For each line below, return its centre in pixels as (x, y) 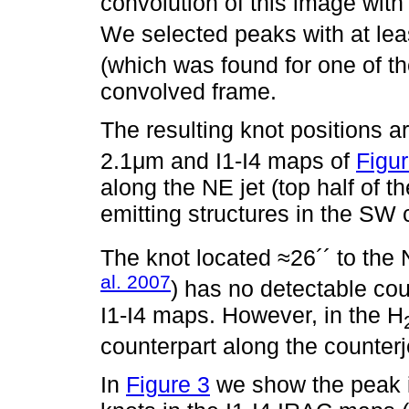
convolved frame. (189, 92)
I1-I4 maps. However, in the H (252, 315)
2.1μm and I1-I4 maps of (228, 161)
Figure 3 (168, 385)
